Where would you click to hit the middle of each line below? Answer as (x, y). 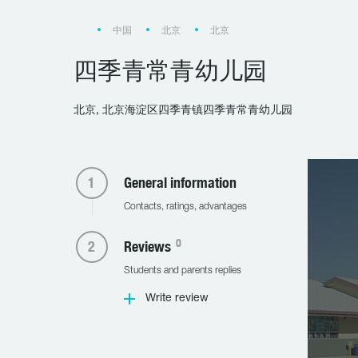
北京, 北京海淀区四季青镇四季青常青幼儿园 (183, 111)
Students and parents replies (182, 270)
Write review (177, 298)
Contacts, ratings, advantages (185, 207)
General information (180, 183)
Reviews (149, 247)
